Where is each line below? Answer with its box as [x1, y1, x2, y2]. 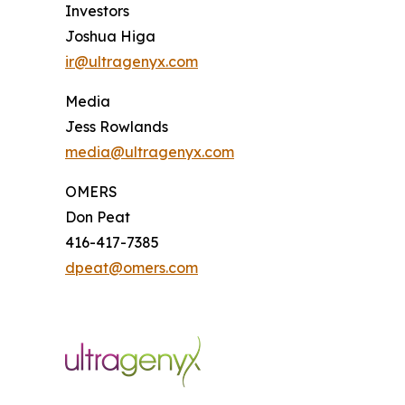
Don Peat [65, 208, 130, 226]
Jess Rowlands [65, 118, 168, 136]
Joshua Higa [65, 27, 155, 45]
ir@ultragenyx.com [65, 52, 198, 71]
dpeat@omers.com [65, 259, 198, 277]
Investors [65, 2, 129, 20]
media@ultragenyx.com [65, 143, 234, 161]
